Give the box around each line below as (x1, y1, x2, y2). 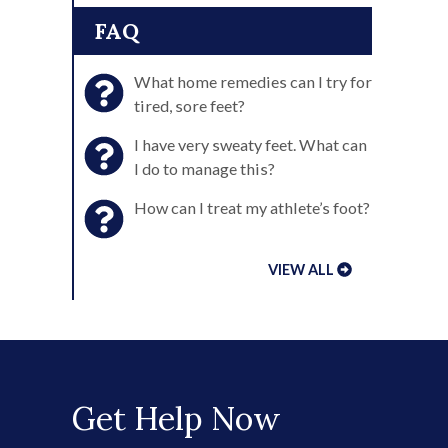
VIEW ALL (268, 261, 335, 278)
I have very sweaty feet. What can (134, 135, 367, 154)
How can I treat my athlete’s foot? (134, 198, 370, 217)
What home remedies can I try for (134, 72, 372, 91)
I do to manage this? (134, 159, 275, 178)
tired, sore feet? (134, 96, 245, 115)
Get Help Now (72, 397, 281, 439)
